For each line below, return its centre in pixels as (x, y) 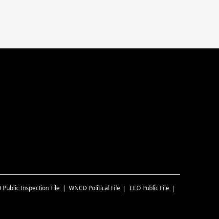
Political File (104, 188)
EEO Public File (149, 188)
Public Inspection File (31, 188)
